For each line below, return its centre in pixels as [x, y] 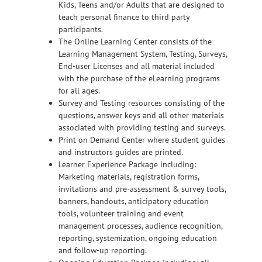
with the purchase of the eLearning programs [139, 79]
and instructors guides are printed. [121, 152]
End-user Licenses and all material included [137, 66]
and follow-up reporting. [103, 251]
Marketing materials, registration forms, [129, 177]
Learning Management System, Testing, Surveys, [143, 54]
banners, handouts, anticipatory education [134, 201]
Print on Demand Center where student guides [142, 140]
